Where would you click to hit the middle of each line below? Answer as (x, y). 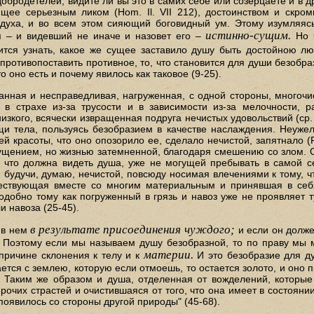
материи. (168, 254)
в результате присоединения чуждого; (132, 229)
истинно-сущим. (248, 36)
